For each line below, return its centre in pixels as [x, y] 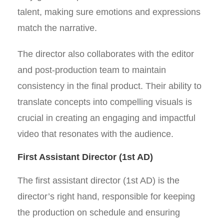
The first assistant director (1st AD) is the [98, 180]
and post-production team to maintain [92, 70]
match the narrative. [57, 28]
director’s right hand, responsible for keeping [106, 196]
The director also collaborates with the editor [106, 54]
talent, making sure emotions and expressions [109, 12]
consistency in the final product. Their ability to [109, 86]
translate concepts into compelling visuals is [105, 102]
